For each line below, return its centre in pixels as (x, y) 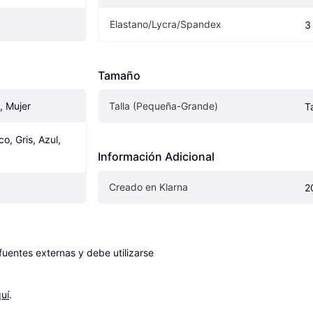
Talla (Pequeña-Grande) (163, 105)
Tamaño (119, 75)
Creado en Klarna (148, 187)
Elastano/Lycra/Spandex (166, 24)
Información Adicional (156, 156)
